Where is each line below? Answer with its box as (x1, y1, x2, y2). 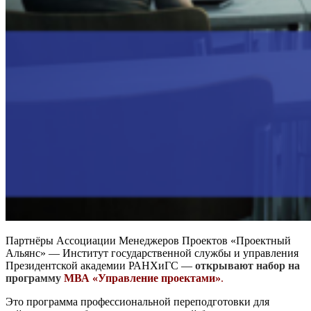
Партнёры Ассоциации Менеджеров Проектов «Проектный (6, 234, 291, 246)
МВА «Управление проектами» (64, 271, 221, 284)
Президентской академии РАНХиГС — (6, 259, 195, 271)
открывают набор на (195, 259, 300, 271)
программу (6, 271, 64, 284)
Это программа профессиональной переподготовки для (6, 295, 269, 308)
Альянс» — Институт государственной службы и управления (6, 246, 299, 259)
